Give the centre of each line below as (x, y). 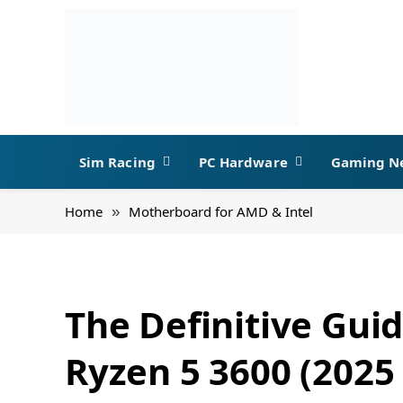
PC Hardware (243, 162)
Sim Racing (117, 162)
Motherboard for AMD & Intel (221, 211)
